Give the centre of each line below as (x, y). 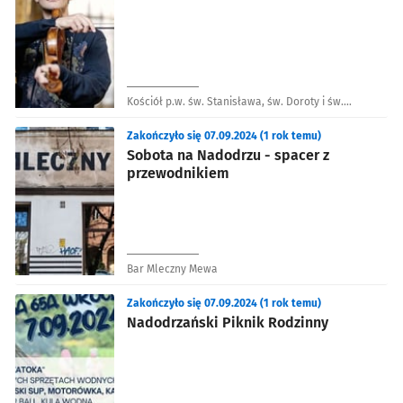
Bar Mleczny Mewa (172, 269)
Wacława (149, 114)
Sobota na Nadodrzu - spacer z (228, 155)
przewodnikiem (178, 173)
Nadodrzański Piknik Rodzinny (228, 322)
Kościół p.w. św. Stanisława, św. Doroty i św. (235, 101)
